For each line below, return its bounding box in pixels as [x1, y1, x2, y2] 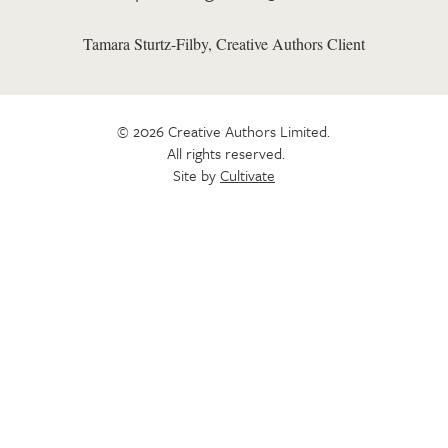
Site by [172, 164, 220, 186]
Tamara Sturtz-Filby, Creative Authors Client [82, 33, 365, 54]
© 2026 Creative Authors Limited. [117, 120, 331, 142]
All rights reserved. [167, 142, 286, 164]
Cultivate [219, 164, 275, 186]
